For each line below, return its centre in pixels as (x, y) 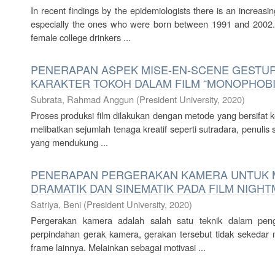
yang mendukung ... (69, 142)
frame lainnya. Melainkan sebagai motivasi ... (118, 247)
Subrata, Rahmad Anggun (82, 99)
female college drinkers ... (81, 37)
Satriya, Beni (56, 204)
